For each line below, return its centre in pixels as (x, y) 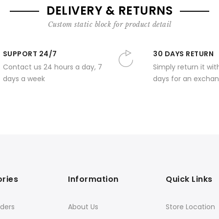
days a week (24, 79)
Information (93, 179)
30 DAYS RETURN (183, 54)
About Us (83, 207)
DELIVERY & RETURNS (109, 11)
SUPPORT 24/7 (30, 54)
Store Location (190, 207)
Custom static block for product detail (109, 24)
